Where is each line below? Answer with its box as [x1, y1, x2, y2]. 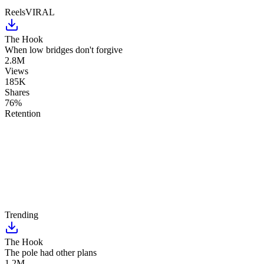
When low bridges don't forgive [5, 45, 123, 55]
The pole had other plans [5, 247, 97, 258]
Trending [5, 210, 38, 220]
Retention [5, 108, 41, 119]
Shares [5, 87, 29, 98]
